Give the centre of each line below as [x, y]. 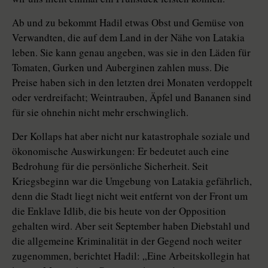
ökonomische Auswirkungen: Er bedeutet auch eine [121, 151]
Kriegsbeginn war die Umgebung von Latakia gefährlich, [132, 181]
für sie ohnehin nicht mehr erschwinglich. [100, 112]
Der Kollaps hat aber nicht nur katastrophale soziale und [131, 136]
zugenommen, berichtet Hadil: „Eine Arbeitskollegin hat [131, 256]
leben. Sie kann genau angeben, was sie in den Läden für [131, 53]
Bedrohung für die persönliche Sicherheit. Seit [110, 166]
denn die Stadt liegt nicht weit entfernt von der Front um [130, 196]
